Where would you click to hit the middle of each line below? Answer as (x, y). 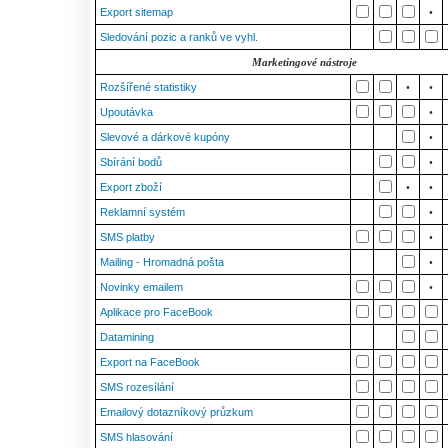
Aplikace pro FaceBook (156, 312)
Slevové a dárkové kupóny (165, 137)
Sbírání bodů (131, 162)
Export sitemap (136, 12)
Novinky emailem (141, 287)
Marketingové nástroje (304, 62)
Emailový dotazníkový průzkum (176, 412)
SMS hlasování (136, 437)
